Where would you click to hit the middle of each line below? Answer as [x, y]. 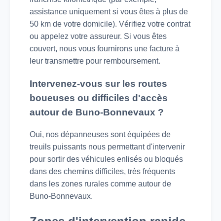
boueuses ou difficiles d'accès [99, 98]
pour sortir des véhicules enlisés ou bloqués [106, 159]
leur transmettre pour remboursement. [95, 61]
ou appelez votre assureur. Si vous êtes [98, 37]
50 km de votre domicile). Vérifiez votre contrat [110, 24]
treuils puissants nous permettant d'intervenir [107, 147]
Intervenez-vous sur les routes [98, 83]
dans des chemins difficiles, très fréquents [102, 172]
